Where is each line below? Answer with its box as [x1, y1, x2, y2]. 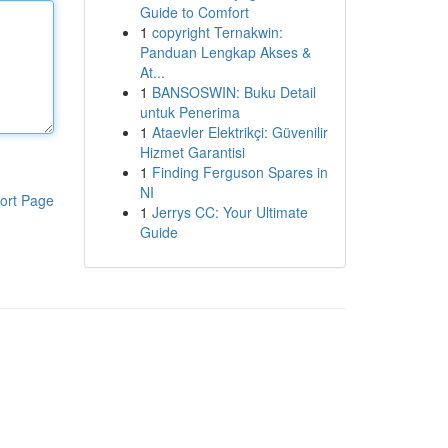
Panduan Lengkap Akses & [139, 42, 311, 62]
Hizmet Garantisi [139, 142, 245, 162]
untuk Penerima [139, 102, 240, 122]
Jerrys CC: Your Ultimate [151, 202, 308, 222]
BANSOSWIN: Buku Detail [151, 82, 316, 102]
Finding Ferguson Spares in [151, 162, 328, 182]
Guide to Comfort [139, 2, 249, 22]
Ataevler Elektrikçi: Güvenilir [151, 122, 328, 142]
